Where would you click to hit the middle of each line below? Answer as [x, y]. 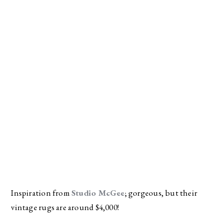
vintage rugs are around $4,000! [65, 207]
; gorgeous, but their [161, 193]
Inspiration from [41, 193]
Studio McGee [98, 193]
